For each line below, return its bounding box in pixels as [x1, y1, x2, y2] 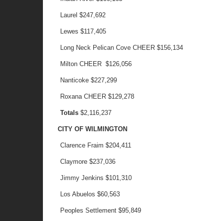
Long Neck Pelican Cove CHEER [60, 44, 157, 51]
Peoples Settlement [60, 207, 117, 214]
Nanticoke [60, 76, 89, 84]
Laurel [60, 11, 78, 19]
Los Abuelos [60, 190, 96, 198]
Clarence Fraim [60, 142, 104, 149]
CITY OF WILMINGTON [58, 125, 127, 133]
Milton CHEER [60, 60, 104, 68]
